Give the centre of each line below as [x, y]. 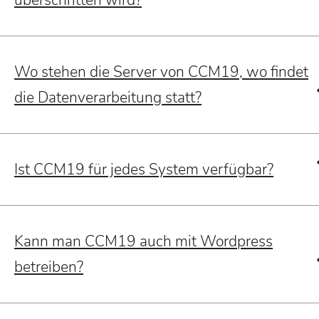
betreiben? [49, 267]
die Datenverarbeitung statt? [108, 98]
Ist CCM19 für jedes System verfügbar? [144, 170]
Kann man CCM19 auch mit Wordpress [143, 242]
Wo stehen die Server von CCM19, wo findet [161, 72]
